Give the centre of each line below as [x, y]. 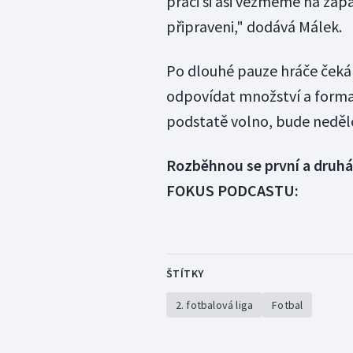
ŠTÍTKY [185, 274]
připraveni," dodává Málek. [254, 27]
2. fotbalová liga [214, 305]
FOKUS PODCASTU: [232, 191]
